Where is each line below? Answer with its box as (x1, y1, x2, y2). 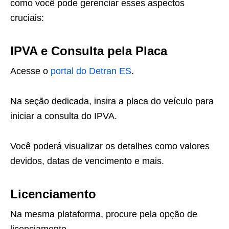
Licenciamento (10, 187, 96, 201)
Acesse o (10, 66, 51, 77)
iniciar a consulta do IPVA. (10, 111, 117, 122)
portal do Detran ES (51, 66, 131, 77)
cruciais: (10, 13, 44, 24)
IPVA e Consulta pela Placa (10, 44, 167, 58)
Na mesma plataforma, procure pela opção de (10, 209, 197, 220)
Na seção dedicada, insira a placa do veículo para (10, 96, 214, 107)
